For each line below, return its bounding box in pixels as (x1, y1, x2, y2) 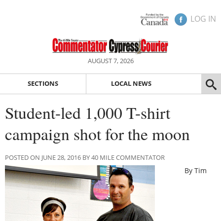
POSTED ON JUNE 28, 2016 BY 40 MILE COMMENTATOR (5, 152, 165, 162)
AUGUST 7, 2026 (87, 56, 134, 65)
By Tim (184, 165, 207, 175)
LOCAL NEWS (110, 79, 151, 88)
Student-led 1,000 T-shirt (5, 101, 170, 123)
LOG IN (190, 13, 216, 24)
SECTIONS (27, 79, 58, 88)
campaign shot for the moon (5, 122, 190, 145)
